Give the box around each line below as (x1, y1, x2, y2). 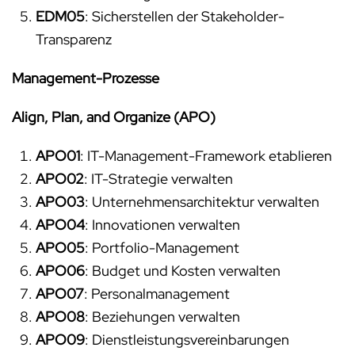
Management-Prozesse (12, 69, 159, 88)
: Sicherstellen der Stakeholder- (85, 7, 284, 26)
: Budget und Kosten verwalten (85, 261, 281, 281)
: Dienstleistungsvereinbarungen (85, 330, 289, 349)
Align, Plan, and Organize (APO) (12, 108, 216, 127)
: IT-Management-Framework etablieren (80, 147, 332, 166)
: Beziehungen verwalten (85, 307, 240, 326)
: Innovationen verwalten (85, 216, 240, 235)
